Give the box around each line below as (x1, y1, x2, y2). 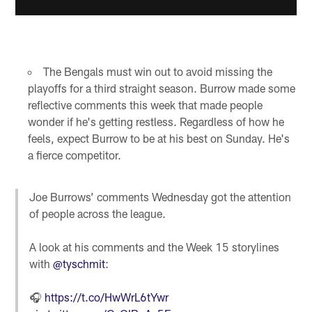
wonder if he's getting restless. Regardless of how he (27, 115, 284, 129)
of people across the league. (29, 207, 166, 221)
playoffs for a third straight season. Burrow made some (27, 81, 295, 95)
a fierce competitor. (27, 148, 121, 162)
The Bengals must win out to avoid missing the (42, 65, 272, 79)
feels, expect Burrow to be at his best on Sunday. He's (27, 132, 290, 146)
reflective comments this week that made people (27, 98, 263, 112)
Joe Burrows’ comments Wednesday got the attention (29, 190, 292, 204)
